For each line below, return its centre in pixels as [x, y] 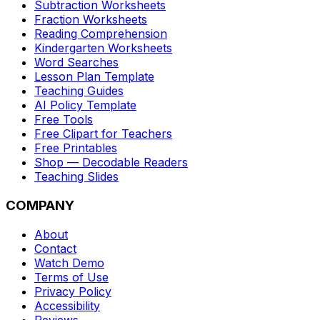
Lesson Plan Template [94, 77]
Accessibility [67, 305]
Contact [55, 248]
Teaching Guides [79, 91]
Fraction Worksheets [91, 20]
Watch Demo [69, 262]
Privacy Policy [73, 291]
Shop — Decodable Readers [111, 162]
